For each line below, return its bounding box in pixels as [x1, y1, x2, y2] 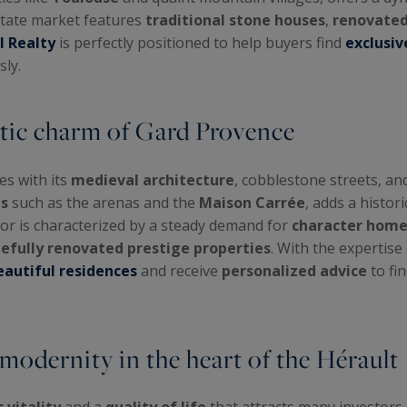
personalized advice [218, 260, 367, 281]
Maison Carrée [199, 192, 305, 213]
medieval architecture [71, 169, 234, 190]
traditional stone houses [145, 10, 325, 31]
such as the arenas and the [8, 192, 199, 213]
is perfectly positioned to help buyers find [55, 33, 345, 54]
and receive [137, 260, 218, 281]
